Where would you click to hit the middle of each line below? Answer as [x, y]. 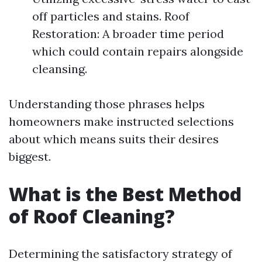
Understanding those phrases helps [107, 104]
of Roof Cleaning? [92, 216]
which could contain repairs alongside [138, 51]
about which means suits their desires [114, 139]
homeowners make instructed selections [121, 121]
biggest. [30, 156]
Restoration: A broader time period [128, 34]
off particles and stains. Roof [111, 16]
